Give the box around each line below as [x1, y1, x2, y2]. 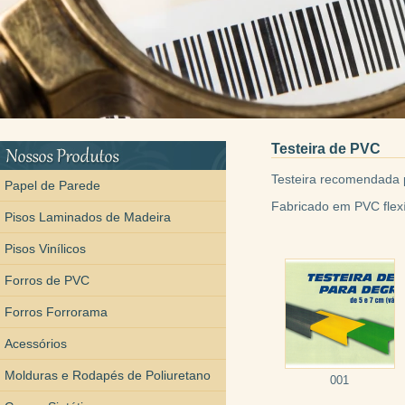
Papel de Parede [5, 178, 100, 193]
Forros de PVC [5, 273, 89, 287]
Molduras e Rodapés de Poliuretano [5, 368, 211, 382]
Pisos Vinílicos [5, 241, 86, 256]
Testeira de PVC [271, 141, 381, 156]
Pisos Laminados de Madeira [5, 210, 171, 224]
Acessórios [5, 336, 67, 351]
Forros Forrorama [5, 305, 108, 319]
